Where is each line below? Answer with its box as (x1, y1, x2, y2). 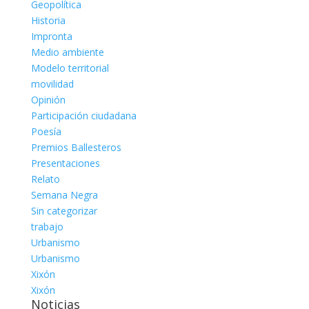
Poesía (30, 125, 61, 138)
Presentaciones (30, 157, 100, 170)
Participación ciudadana (30, 109, 137, 122)
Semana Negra (30, 188, 98, 201)
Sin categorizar (30, 204, 97, 217)
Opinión (30, 93, 66, 106)
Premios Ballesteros (30, 141, 121, 154)
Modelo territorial (30, 61, 109, 74)
